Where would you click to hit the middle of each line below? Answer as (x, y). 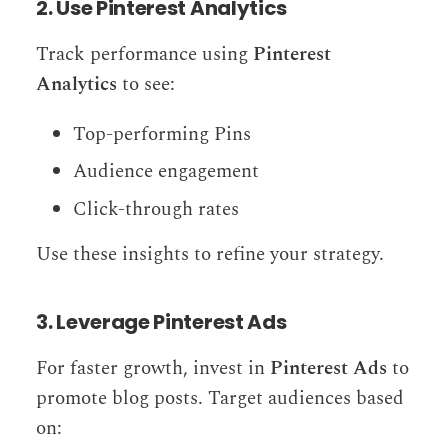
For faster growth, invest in (153, 368)
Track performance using (144, 54)
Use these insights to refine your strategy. (210, 254)
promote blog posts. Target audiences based (220, 398)
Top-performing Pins (162, 134)
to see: (146, 84)
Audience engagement (166, 172)
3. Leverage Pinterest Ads (161, 321)
